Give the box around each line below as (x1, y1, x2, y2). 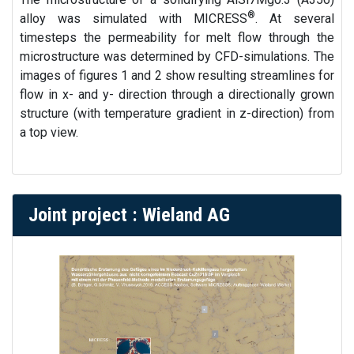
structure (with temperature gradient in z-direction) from (20, 106, 334, 122)
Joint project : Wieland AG (28, 204, 230, 227)
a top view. (20, 125, 79, 141)
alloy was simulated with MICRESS (20, 11, 247, 27)
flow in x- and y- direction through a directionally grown (20, 87, 334, 103)
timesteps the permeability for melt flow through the (20, 30, 334, 46)
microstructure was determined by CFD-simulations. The (20, 49, 334, 65)
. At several (254, 11, 334, 27)
